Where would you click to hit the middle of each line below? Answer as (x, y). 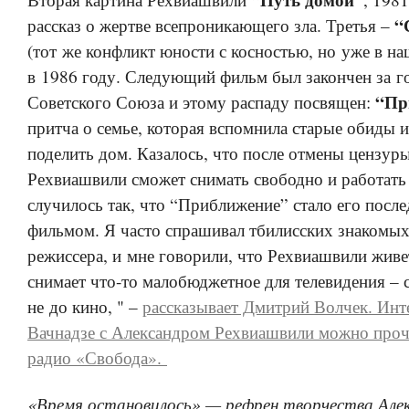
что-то (114, 281)
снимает (59, 281)
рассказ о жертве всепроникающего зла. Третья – (211, 26)
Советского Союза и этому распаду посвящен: (201, 102)
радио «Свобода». (97, 358)
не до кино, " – (85, 307)
